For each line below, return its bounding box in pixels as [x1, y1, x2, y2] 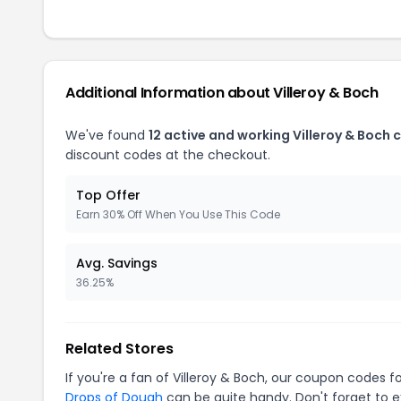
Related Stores [65, 337, 174, 359]
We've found [65, 125, 149, 144]
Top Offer [76, 185, 141, 204]
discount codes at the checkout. [65, 145, 270, 164]
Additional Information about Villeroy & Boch [65, 81, 379, 103]
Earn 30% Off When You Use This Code [76, 206, 280, 222]
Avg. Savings [76, 253, 158, 272]
